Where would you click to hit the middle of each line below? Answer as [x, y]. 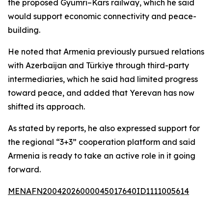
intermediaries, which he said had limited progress [103, 79]
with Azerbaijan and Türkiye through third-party [98, 65]
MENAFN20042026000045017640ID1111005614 [98, 191]
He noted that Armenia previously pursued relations [106, 52]
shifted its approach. [46, 107]
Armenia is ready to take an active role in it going [102, 156]
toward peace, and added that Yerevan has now [101, 93]
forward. [24, 169]
